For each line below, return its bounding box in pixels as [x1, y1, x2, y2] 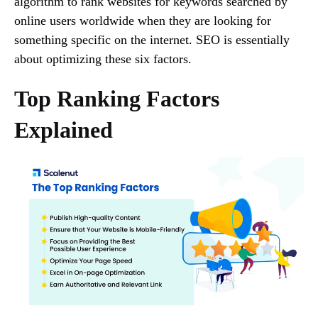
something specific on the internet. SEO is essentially [14, 32, 290, 47]
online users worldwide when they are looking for [14, 13, 271, 28]
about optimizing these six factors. [14, 51, 192, 66]
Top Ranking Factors [14, 85, 219, 111]
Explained [14, 116, 113, 143]
